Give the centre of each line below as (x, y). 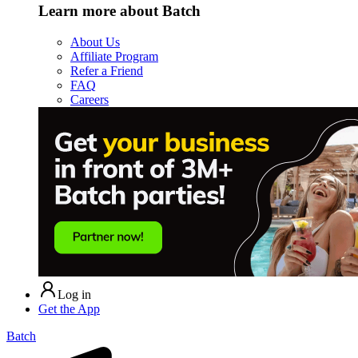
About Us (95, 42)
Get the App (69, 308)
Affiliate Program (114, 56)
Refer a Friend (107, 70)
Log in (74, 294)
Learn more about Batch (119, 10)
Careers (89, 99)
